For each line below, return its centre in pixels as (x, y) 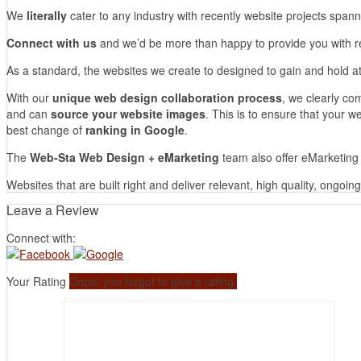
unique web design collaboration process (167, 98)
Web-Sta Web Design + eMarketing (124, 157)
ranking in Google (135, 130)
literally (47, 15)
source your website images (128, 114)
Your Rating (38, 281)
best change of (46, 130)
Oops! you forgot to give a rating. (153, 281)
